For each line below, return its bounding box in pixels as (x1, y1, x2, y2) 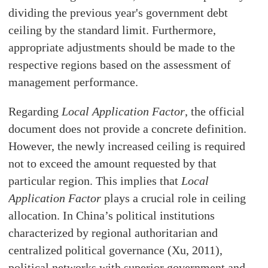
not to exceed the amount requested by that (8, 157, 217, 170)
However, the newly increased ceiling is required (8, 139, 246, 153)
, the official (185, 105, 245, 118)
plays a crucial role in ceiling (101, 191, 246, 205)
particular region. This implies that (8, 174, 182, 188)
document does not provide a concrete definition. (8, 122, 247, 136)
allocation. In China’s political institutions (8, 209, 215, 223)
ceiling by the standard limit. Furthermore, (8, 23, 217, 37)
